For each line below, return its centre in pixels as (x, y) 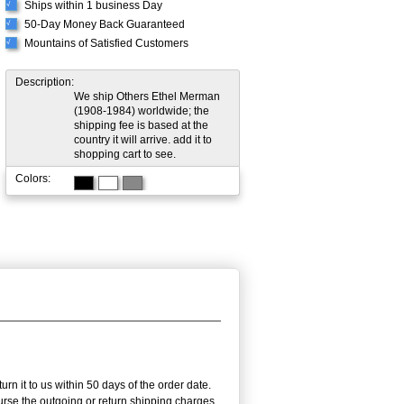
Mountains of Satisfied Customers (106, 44)
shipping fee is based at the (141, 126)
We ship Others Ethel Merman (147, 97)
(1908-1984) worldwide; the (142, 111)
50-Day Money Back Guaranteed (105, 25)
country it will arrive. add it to (143, 140)
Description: (45, 83)
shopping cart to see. (125, 155)
